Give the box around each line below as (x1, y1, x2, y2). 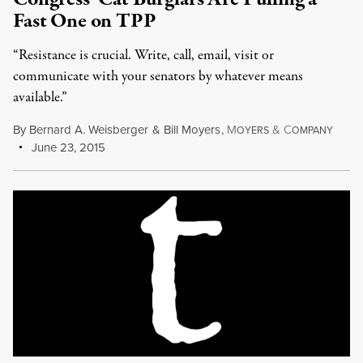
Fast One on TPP (13, 6, 156, 36)
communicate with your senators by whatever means (13, 66, 303, 87)
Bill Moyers (163, 121, 220, 139)
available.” (13, 88, 67, 108)
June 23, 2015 (28, 139, 106, 156)
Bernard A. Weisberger (29, 121, 148, 139)
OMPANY (291, 123, 333, 138)
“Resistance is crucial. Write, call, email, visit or (13, 45, 274, 66)
